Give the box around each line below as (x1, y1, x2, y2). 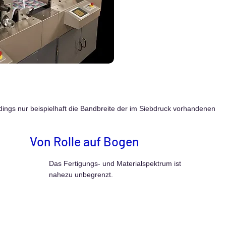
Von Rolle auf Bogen (30, 134, 140, 149)
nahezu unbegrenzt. (49, 171, 114, 179)
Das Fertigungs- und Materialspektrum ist (49, 159, 182, 167)
